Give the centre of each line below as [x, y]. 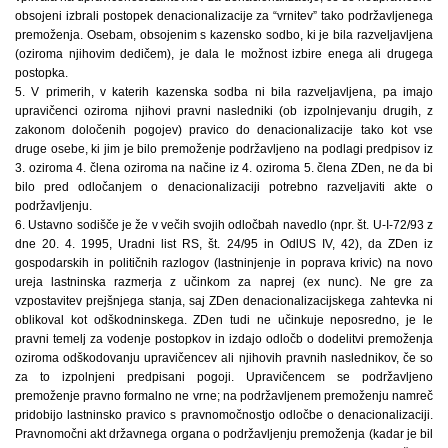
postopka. [41, 72]
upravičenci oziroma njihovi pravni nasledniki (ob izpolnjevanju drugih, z [224, 110]
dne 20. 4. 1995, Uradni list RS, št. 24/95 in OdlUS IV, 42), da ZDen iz [224, 243]
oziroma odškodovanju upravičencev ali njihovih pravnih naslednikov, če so [224, 357]
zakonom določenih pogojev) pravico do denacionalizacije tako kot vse [224, 129]
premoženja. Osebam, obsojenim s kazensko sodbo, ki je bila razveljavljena [224, 34]
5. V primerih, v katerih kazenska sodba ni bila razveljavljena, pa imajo [224, 91]
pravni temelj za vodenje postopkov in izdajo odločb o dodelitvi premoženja [224, 338]
